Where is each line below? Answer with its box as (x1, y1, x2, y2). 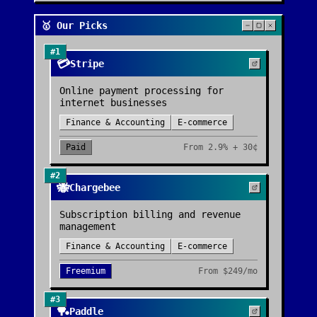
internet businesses (59, 97, 167, 108)
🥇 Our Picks (41, 20, 108, 31)
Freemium (66, 266, 105, 276)
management (59, 221, 116, 232)
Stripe (70, 58, 104, 69)
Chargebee (69, 182, 120, 193)
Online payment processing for (59, 85, 224, 96)
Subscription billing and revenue (59, 209, 241, 220)
